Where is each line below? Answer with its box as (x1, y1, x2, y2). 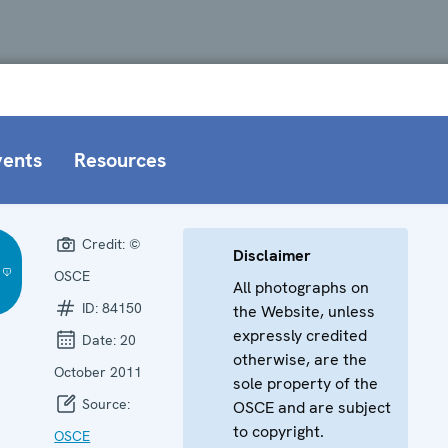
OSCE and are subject (233, 396, 392, 418)
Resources (74, 146, 166, 173)
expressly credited (233, 324, 368, 346)
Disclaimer (233, 244, 312, 266)
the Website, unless (233, 300, 376, 322)
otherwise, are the (233, 348, 368, 370)
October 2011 (54, 362, 143, 381)
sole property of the (233, 372, 379, 394)
